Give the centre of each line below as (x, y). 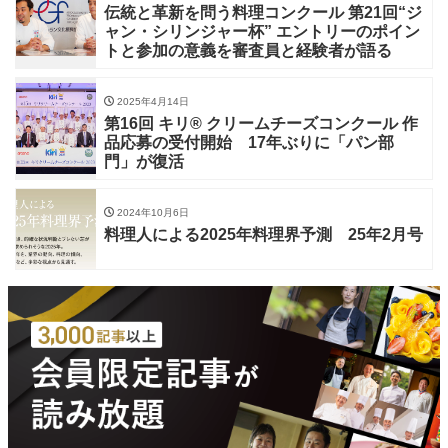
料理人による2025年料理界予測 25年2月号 (263, 234)
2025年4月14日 (151, 101)
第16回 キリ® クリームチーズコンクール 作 (261, 123)
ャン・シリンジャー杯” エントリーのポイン (262, 31)
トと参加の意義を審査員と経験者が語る (248, 50)
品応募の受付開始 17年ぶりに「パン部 (249, 142)
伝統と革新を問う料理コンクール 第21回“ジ (263, 12)
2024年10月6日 (151, 212)
